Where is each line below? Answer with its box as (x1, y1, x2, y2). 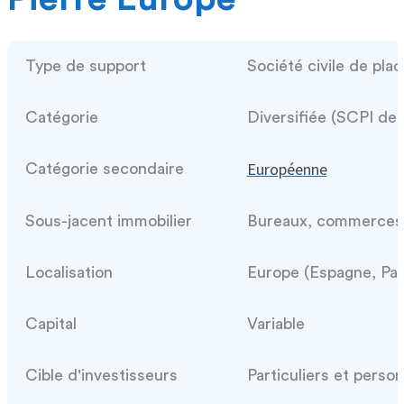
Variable (246, 315, 305, 332)
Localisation (24, 263, 113, 280)
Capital (24, 315, 77, 332)
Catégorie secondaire (24, 160, 184, 177)
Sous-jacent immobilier (24, 212, 192, 229)
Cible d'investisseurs (24, 366, 178, 383)
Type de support (24, 57, 146, 74)
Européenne (246, 158, 327, 179)
